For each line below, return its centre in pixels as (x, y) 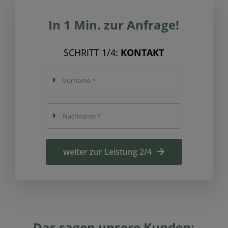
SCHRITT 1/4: (91, 52)
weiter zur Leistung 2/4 (108, 151)
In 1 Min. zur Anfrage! (114, 25)
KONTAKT (141, 52)
